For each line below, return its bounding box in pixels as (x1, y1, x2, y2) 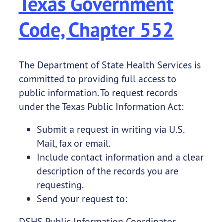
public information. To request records (18, 86, 177, 99)
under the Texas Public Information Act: (18, 100, 183, 113)
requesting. (36, 178, 84, 191)
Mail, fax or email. (36, 137, 111, 150)
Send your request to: (36, 192, 127, 205)
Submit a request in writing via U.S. (36, 123, 184, 136)
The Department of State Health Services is (18, 58, 201, 71)
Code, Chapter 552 (18, 16, 174, 43)
